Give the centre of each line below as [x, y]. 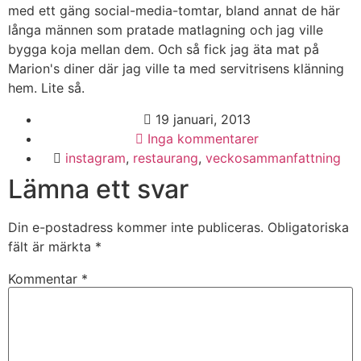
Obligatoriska [308, 227]
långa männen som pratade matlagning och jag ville [166, 30]
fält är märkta [52, 246]
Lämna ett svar [98, 189]
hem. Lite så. [46, 88]
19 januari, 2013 [203, 119]
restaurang [165, 158]
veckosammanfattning [273, 158]
